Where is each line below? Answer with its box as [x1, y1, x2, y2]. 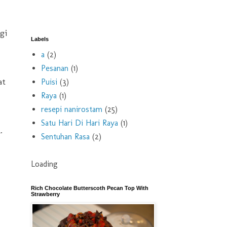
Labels [31, 36, 49, 42]
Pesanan [41, 63, 68, 73]
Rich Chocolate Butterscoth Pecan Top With [31, 185, 148, 191]
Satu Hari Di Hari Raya [41, 118, 118, 128]
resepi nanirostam [41, 104, 102, 114]
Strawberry [31, 191, 60, 197]
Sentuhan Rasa [41, 132, 90, 141]
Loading [31, 159, 58, 169]
